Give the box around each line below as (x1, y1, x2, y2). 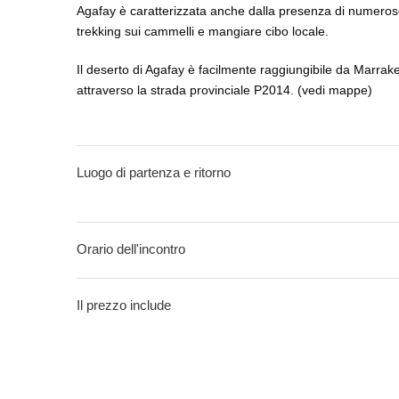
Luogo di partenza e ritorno (77, 165, 231, 180)
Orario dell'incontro (77, 241, 185, 256)
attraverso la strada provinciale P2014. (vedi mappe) (77, 83, 372, 97)
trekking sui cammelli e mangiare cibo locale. (77, 24, 329, 38)
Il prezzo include (77, 297, 171, 313)
